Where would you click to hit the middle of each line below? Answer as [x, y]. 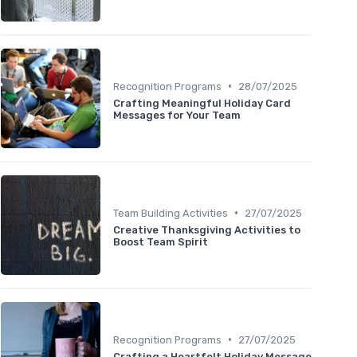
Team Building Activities [171, 213]
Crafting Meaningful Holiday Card [202, 103]
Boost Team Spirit [161, 241]
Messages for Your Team [177, 115]
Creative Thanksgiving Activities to [207, 229]
